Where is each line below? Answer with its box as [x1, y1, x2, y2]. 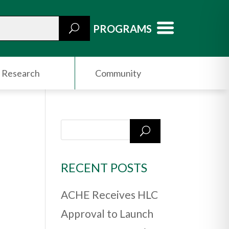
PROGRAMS [93, 22, 152, 35]
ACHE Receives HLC [61, 188, 158, 201]
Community [95, 67, 142, 79]
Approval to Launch [61, 207, 154, 220]
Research [2, 67, 40, 79]
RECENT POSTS [61, 160, 148, 175]
